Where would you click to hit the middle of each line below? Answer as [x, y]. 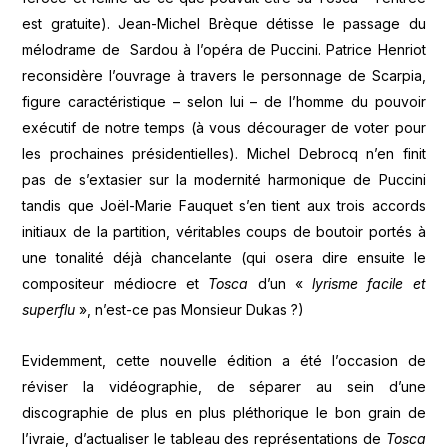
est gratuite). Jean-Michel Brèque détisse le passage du [224, 24]
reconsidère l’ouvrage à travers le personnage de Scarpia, [224, 76]
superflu [49, 310]
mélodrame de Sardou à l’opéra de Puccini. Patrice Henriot [224, 50]
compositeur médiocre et [115, 284]
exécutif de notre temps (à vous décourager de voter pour [224, 128]
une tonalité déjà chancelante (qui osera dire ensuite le [224, 258]
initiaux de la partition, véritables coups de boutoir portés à [224, 232]
